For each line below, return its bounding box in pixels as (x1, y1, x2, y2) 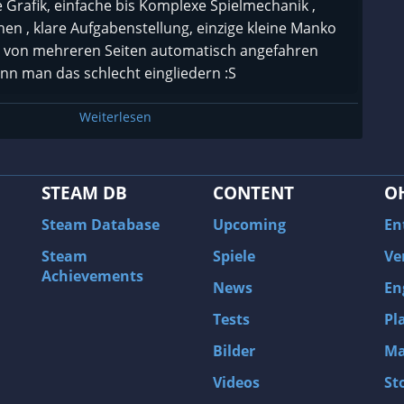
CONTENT (213, 180, 294, 206)
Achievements (41, 266, 143, 287)
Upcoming (213, 215, 286, 235)
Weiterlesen (78, 108, 151, 126)
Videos (213, 372, 260, 393)
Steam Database (41, 215, 160, 235)
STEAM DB (41, 180, 127, 206)
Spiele (213, 246, 255, 267)
